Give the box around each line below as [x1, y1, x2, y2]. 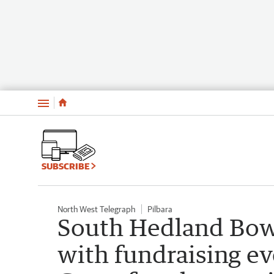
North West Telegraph [57, 204, 135, 214]
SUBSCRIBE [42, 160, 91, 171]
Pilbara [147, 204, 172, 214]
